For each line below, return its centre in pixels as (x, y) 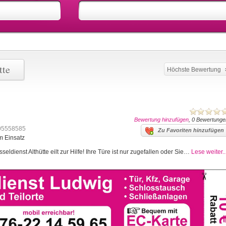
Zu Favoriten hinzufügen (191, 130)
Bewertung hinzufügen (161, 120)
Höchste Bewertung (194, 70)
